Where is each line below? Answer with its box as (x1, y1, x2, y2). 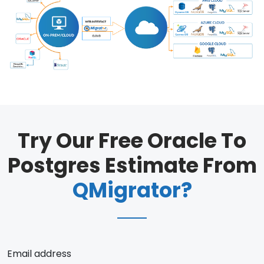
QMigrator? (72, 176, 192, 205)
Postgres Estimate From (7, 151, 257, 180)
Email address (7, 247, 71, 261)
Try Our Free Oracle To (18, 126, 246, 156)
